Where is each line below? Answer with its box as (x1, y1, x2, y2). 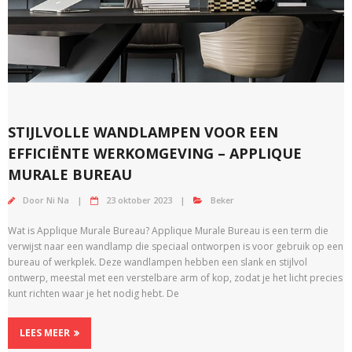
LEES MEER (20, 325, 70, 339)
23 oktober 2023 (106, 193, 172, 206)
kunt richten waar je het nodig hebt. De (8, 286, 179, 300)
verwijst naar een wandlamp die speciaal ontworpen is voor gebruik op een (8, 239, 343, 253)
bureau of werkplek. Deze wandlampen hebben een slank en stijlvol (8, 255, 307, 269)
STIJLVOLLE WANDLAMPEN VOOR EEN (8, 122, 278, 141)
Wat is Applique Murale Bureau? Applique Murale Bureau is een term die (8, 223, 328, 237)
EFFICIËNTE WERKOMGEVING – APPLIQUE (8, 143, 302, 163)
